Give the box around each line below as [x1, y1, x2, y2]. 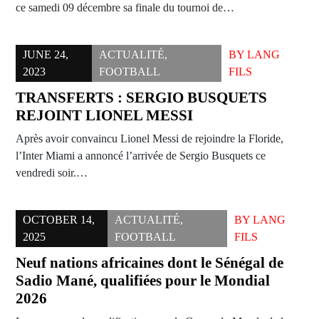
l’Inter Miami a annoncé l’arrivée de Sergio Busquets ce [16, 150, 266, 162]
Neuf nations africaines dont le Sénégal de [16, 254, 283, 272]
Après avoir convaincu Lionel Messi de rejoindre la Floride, [16, 132, 283, 145]
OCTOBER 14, [23, 214, 95, 226]
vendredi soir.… [16, 167, 88, 179]
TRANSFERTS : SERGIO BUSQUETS [16, 89, 267, 107]
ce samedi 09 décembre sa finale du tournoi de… [16, 1, 234, 14]
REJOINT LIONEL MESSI [16, 107, 193, 125]
